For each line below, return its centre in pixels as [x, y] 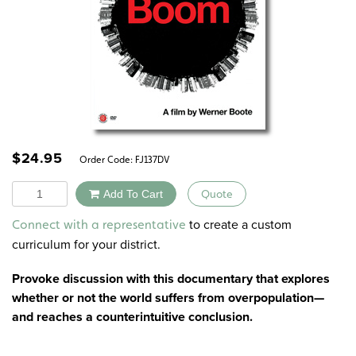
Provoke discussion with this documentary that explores [171, 279]
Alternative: [161, 217]
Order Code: [104, 159]
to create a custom [239, 224]
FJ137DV [152, 159]
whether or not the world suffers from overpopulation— [168, 298]
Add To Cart [133, 193]
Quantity [35, 190]
